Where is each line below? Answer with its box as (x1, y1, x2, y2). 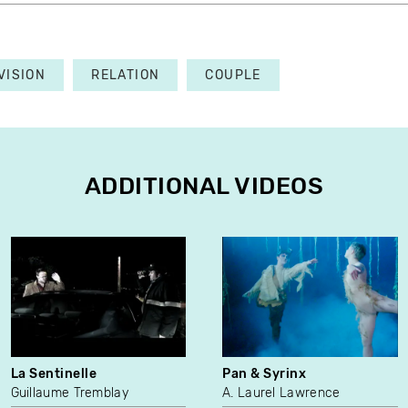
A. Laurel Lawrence (222, 385, 341, 402)
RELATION (91, 67, 160, 84)
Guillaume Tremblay (10, 385, 128, 402)
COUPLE (205, 67, 261, 84)
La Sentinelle (10, 366, 97, 382)
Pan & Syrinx (222, 366, 307, 382)
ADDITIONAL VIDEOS (84, 172, 324, 201)
